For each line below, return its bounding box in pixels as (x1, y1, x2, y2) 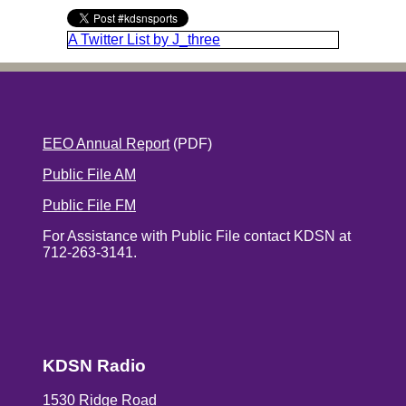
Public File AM (43, 166, 136, 182)
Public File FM (43, 197, 136, 213)
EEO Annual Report (43, 135, 169, 151)
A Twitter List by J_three (68, 31, 220, 47)
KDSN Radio (43, 355, 146, 375)
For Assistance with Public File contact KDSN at (43, 227, 351, 244)
